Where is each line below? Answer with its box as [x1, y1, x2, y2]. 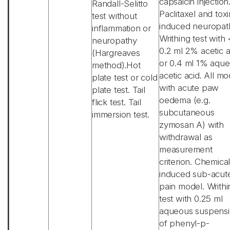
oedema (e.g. [159, 95, 210, 105]
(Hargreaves [92, 48, 140, 58]
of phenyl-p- [159, 218, 209, 228]
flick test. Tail [92, 97, 141, 107]
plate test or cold [92, 72, 158, 83]
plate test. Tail [92, 85, 145, 95]
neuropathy [92, 35, 138, 46]
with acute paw [159, 83, 219, 93]
